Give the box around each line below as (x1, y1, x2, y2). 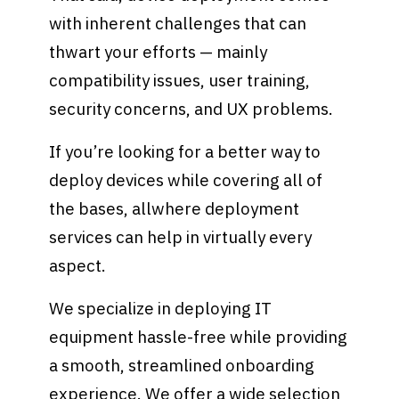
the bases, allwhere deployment (49, 197, 300, 219)
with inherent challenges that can (49, 12, 307, 35)
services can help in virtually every (49, 225, 313, 248)
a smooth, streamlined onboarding (49, 354, 315, 376)
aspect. (49, 254, 110, 276)
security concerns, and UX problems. (49, 98, 338, 120)
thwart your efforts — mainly (49, 41, 268, 63)
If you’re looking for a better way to (49, 140, 322, 162)
